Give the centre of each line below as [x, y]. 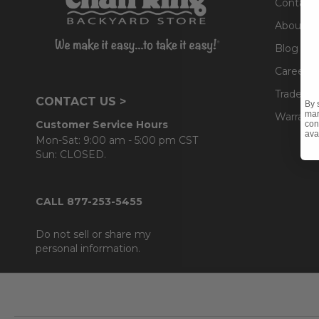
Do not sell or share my [93, 234]
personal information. [88, 248]
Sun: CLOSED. [71, 154]
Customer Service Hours [102, 124]
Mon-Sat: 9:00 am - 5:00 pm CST [117, 140]
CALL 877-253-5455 [89, 201]
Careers [294, 71]
